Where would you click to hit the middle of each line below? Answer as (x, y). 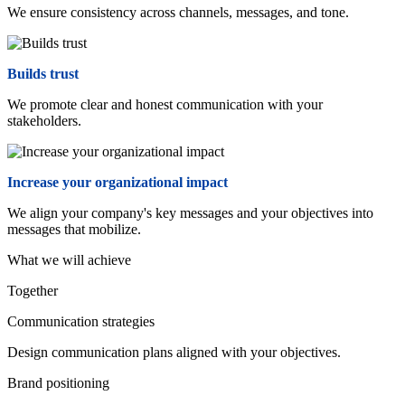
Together (33, 290)
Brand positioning (58, 382)
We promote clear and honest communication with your (165, 104)
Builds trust (43, 73)
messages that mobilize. (74, 229)
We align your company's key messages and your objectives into (190, 212)
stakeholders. (44, 120)
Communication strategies (81, 321)
